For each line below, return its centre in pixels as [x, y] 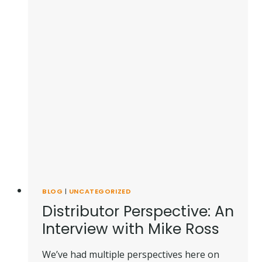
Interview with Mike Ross [131, 229]
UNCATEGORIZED [100, 191]
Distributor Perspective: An [138, 212]
